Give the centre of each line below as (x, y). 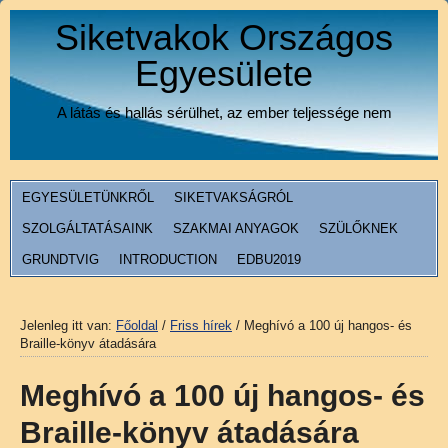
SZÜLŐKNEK (358, 228)
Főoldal (137, 325)
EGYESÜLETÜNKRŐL (88, 197)
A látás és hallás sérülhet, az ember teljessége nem (224, 112)
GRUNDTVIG (60, 259)
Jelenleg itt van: (68, 325)
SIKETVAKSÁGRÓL (233, 197)
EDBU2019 (269, 259)
